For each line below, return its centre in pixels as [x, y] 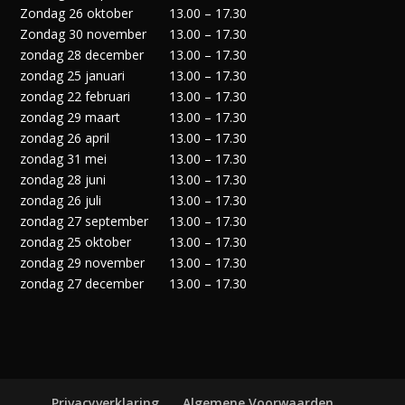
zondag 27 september [85, 221]
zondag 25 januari [73, 75]
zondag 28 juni [63, 179]
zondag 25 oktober [76, 241]
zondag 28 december [82, 54]
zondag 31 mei [64, 158]
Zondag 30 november [84, 33]
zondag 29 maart [71, 117]
